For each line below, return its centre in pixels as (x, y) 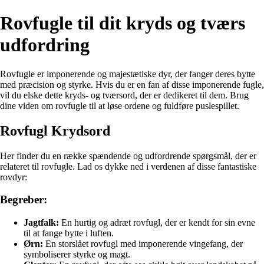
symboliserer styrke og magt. (77, 255)
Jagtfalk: (41, 223)
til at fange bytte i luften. (69, 233)
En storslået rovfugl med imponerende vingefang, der (143, 244)
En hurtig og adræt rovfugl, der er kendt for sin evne (157, 223)
